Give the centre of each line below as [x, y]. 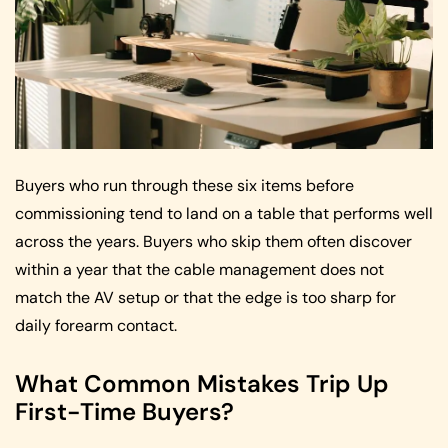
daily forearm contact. [96, 326]
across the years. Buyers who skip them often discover [213, 242]
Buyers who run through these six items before [184, 186]
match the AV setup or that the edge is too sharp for [205, 298]
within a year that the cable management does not [199, 270]
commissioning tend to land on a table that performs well [224, 214]
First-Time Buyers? [124, 412]
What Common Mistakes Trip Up [202, 384]
